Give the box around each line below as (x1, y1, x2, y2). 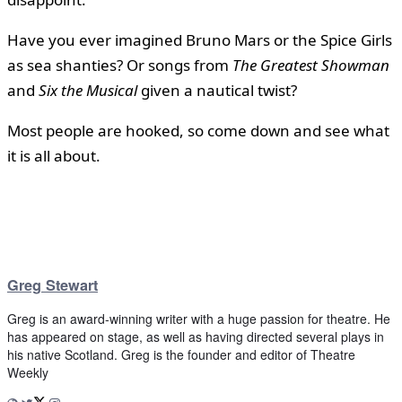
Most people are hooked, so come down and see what (7, 120, 389, 142)
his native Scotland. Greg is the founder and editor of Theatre (7, 345, 355, 364)
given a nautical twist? (137, 80, 297, 101)
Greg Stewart (7, 274, 98, 295)
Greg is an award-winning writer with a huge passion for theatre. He (7, 310, 390, 328)
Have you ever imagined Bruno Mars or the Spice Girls (7, 30, 392, 51)
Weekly (7, 363, 48, 382)
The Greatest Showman (232, 55, 389, 76)
